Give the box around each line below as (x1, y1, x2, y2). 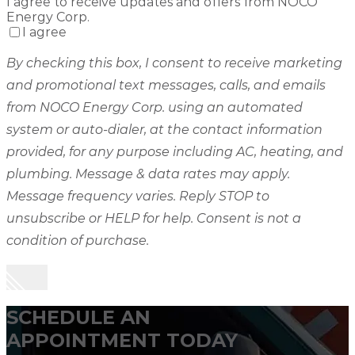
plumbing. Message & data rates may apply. (6, 166, 290, 182)
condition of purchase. (6, 233, 149, 249)
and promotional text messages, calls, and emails (6, 78, 326, 94)
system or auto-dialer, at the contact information (6, 122, 323, 138)
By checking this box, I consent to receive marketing (6, 55, 342, 71)
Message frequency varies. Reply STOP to (6, 189, 269, 204)
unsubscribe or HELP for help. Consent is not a (6, 211, 301, 227)
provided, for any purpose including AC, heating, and (6, 144, 343, 160)
